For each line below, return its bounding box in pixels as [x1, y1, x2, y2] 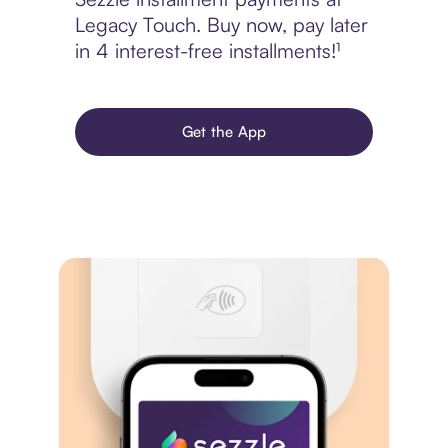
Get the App [181, 122, 267, 142]
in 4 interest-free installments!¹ [74, 38, 340, 64]
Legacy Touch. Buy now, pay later [74, 12, 368, 38]
